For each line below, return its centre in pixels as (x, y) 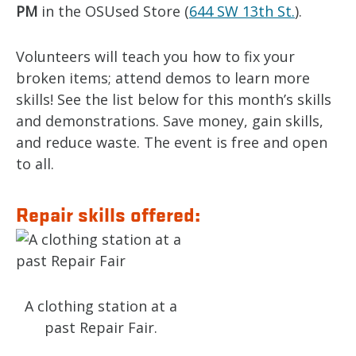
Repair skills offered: (108, 214)
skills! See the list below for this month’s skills (174, 99)
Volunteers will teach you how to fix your (155, 56)
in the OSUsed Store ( (113, 11)
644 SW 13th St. (242, 11)
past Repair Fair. (101, 327)
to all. (35, 164)
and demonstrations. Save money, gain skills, (170, 121)
